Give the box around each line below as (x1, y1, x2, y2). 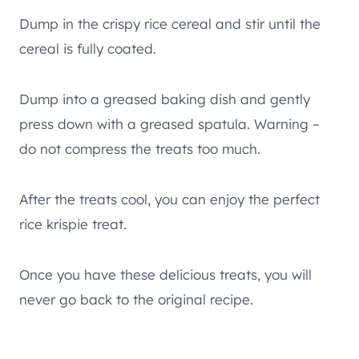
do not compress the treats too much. (19, 140, 260, 158)
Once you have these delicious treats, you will (19, 266, 312, 284)
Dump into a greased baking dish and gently (19, 91, 310, 108)
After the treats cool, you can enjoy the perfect (19, 191, 320, 208)
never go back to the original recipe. (19, 291, 253, 309)
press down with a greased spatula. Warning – (19, 115, 320, 133)
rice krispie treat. (19, 216, 127, 233)
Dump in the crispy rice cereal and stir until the (19, 15, 321, 33)
